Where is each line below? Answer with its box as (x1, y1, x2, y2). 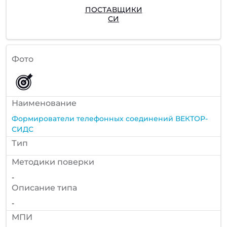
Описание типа (12, 182, 77, 193)
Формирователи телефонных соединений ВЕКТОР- (12, 113, 208, 123)
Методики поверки (12, 157, 94, 167)
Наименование (12, 98, 77, 108)
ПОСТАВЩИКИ (85, 5, 142, 15)
